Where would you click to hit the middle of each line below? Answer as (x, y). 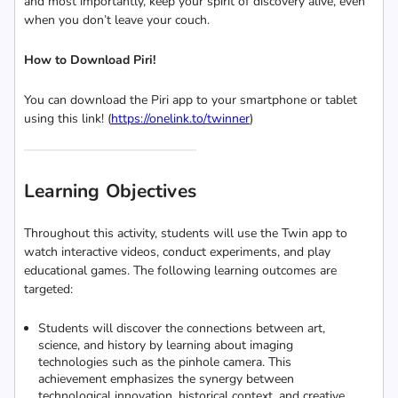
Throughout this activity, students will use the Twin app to (186, 233)
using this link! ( (68, 119)
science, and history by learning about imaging (166, 345)
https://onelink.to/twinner (180, 119)
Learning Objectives (110, 191)
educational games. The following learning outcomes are (180, 271)
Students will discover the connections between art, (182, 328)
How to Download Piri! (90, 60)
